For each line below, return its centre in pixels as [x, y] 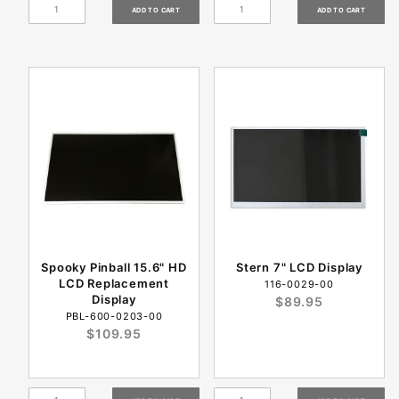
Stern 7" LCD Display [299, 267]
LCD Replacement [114, 283]
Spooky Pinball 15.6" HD [114, 267]
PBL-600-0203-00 [114, 316]
